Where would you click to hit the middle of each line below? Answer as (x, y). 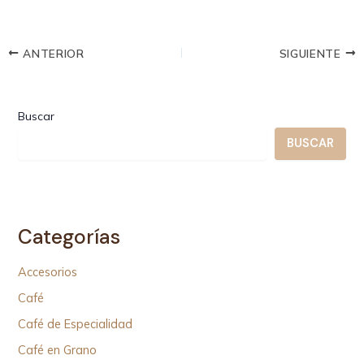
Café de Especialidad (76, 323)
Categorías (69, 237)
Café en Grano (58, 349)
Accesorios (48, 271)
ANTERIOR (52, 53)
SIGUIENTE (312, 53)
